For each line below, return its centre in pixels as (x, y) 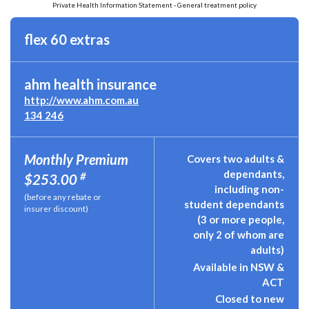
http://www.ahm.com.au (81, 100)
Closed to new (250, 299)
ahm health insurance (90, 84)
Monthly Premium (76, 159)
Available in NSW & (239, 267)
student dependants (234, 204)
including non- (249, 189)
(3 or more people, (241, 219)
